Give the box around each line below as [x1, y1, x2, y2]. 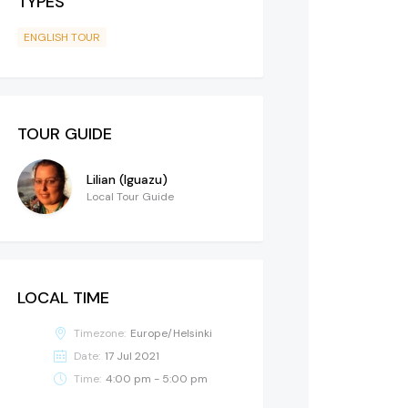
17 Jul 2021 [105, 348, 159, 363]
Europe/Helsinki [130, 325, 212, 341]
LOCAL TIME [17, 286, 109, 309]
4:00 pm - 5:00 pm [106, 371, 208, 386]
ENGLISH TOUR [24, 29, 100, 45]
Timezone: [74, 325, 126, 341]
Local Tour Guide [87, 189, 174, 204]
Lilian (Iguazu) [87, 170, 168, 188]
